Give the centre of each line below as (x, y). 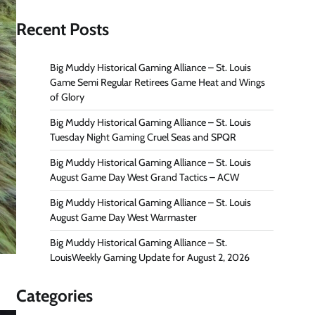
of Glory (67, 97)
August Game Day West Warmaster (123, 218)
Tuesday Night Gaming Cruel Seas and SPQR (144, 137)
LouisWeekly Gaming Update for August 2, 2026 (150, 258)
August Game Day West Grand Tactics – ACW (144, 178)
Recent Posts (63, 30)
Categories (54, 296)
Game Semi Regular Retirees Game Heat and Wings (157, 83)
